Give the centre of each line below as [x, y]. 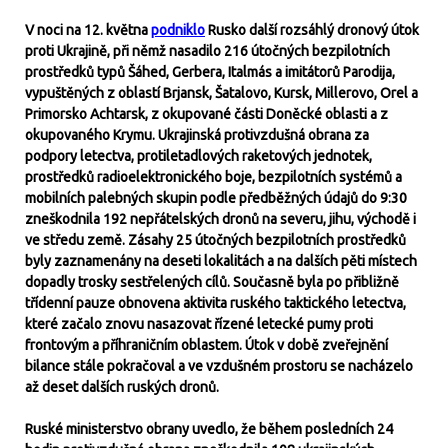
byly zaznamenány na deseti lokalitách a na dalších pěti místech [221, 261]
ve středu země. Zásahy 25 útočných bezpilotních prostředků [215, 240]
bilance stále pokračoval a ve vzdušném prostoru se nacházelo [219, 366]
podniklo [178, 30]
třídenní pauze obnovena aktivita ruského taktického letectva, [215, 303]
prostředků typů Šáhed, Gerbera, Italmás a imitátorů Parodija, [210, 72]
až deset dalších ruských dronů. [122, 387]
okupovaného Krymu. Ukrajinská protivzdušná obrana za [197, 135]
